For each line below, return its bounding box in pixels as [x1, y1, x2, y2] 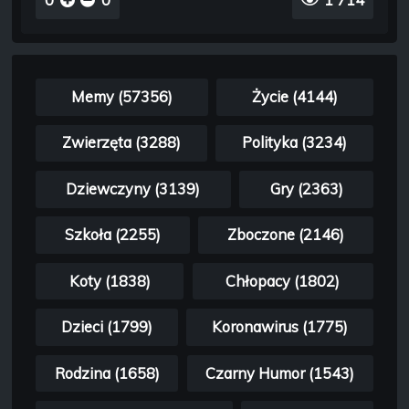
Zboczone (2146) [227, 225, 345, 245]
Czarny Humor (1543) [205, 363, 355, 383]
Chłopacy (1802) [225, 271, 341, 290]
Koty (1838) [68, 271, 151, 290]
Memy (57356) [70, 87, 173, 106]
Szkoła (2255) [64, 225, 161, 245]
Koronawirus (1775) [212, 318, 349, 337]
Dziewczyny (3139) [66, 179, 201, 198]
